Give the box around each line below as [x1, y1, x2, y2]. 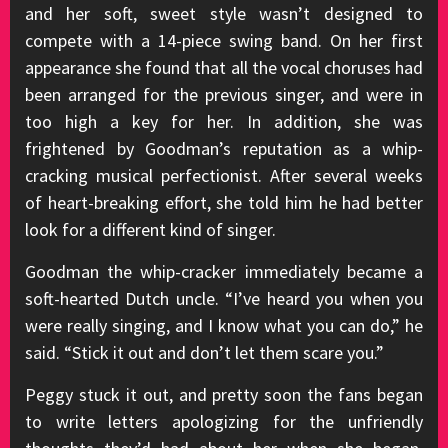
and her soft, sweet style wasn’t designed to [25, 2, 423, 25]
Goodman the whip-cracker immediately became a [25, 260, 423, 283]
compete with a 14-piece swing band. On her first [25, 29, 423, 52]
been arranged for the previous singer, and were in [25, 83, 423, 106]
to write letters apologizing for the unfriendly [25, 410, 423, 433]
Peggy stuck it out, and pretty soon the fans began [25, 383, 423, 406]
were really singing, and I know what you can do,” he [25, 314, 423, 337]
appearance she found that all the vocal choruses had [25, 56, 423, 79]
